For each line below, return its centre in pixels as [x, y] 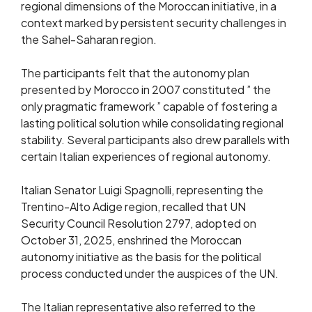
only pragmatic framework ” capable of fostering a [149, 106]
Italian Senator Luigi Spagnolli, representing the [142, 190]
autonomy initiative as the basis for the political [141, 257]
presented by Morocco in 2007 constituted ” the [146, 89]
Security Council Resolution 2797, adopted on [139, 223]
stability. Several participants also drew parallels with [155, 140]
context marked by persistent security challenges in [154, 23]
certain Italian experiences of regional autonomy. [146, 156]
